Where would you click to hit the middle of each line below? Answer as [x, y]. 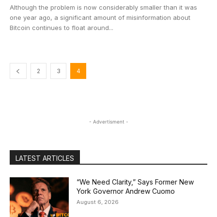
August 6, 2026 [98, 202]
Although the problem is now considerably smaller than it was [103, 7]
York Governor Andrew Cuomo [126, 191]
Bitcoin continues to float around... [62, 28]
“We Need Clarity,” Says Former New [135, 182]
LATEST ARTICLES [45, 158]
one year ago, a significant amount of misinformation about [100, 17]
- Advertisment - [108, 122]
